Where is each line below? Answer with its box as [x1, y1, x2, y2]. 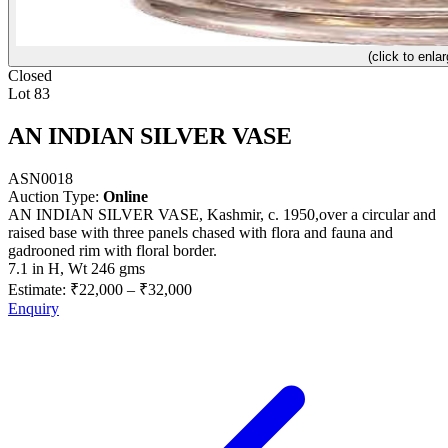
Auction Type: [8, 187, 103, 205]
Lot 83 [8, 85, 50, 102]
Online [103, 187, 148, 205]
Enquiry [8, 299, 59, 317]
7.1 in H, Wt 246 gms [8, 259, 145, 277]
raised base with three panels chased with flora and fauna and [8, 223, 393, 241]
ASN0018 [8, 169, 73, 187]
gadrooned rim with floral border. [8, 241, 217, 259]
